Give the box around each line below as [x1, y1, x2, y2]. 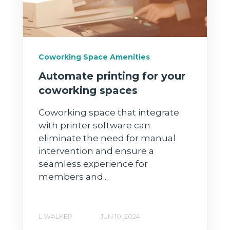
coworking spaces [39, 84, 138, 97]
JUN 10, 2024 [100, 212, 140, 220]
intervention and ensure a [39, 145, 154, 156]
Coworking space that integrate [39, 107, 179, 118]
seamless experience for [39, 158, 148, 169]
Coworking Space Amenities [39, 52, 150, 62]
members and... [39, 171, 108, 182]
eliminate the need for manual [39, 132, 176, 143]
